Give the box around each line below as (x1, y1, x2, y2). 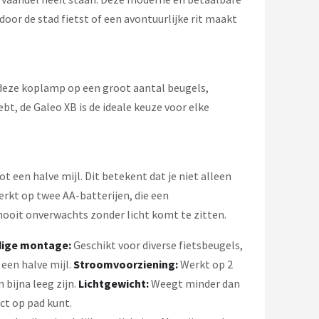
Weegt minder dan (149, 276, 240, 291)
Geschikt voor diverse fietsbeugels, (71, 238, 243, 252)
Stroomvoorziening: (73, 257, 178, 271)
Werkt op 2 (178, 257, 233, 271)
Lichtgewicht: (78, 276, 149, 291)
